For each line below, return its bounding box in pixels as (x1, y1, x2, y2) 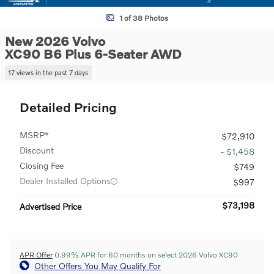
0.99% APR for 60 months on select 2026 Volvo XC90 (53, 250, 238, 259)
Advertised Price (20, 201, 81, 212)
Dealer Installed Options (20, 175, 111, 186)
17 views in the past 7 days (8, 67, 89, 76)
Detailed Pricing (20, 98, 117, 114)
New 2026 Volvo (5, 33, 105, 48)
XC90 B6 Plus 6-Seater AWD (5, 46, 182, 61)
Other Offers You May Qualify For (34, 260, 161, 271)
